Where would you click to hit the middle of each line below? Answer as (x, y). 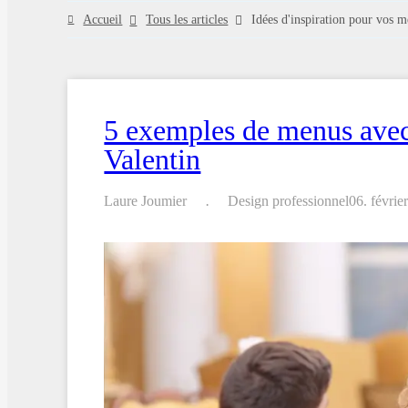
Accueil (103, 19)
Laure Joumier (146, 201)
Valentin (153, 160)
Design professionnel (289, 201)
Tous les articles (187, 19)
